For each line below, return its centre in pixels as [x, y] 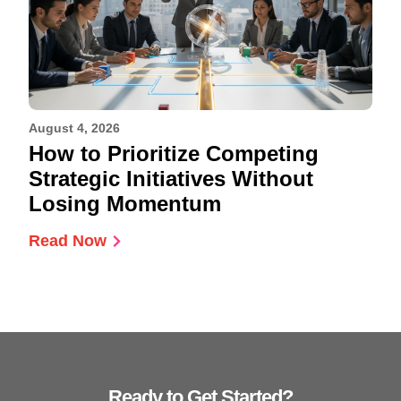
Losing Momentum [125, 204]
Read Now [68, 241]
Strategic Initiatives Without [171, 179]
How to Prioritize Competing [174, 154]
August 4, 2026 [75, 128]
